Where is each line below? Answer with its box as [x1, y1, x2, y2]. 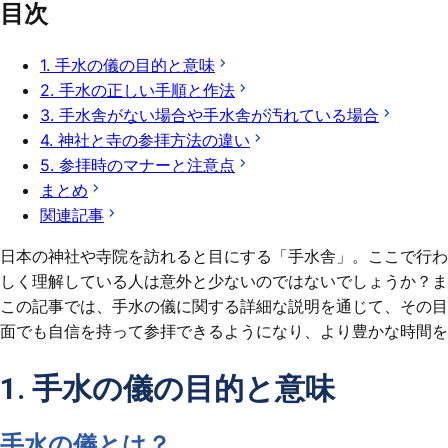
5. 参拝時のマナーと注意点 [40, 154, 235, 175]
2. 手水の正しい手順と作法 [40, 79, 235, 100]
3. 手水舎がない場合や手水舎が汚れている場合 [40, 104, 379, 125]
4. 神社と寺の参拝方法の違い [40, 129, 250, 150]
